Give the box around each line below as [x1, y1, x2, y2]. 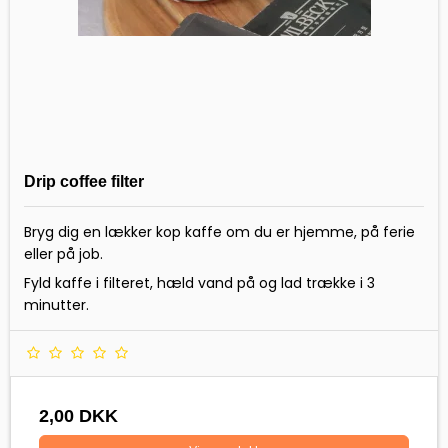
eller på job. [24, 243, 107, 264]
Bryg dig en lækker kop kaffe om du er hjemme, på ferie [24, 221, 415, 242]
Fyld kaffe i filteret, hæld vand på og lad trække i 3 [24, 272, 375, 293]
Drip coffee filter [24, 172, 144, 190]
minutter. [24, 294, 93, 315]
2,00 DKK [39, 405, 118, 426]
